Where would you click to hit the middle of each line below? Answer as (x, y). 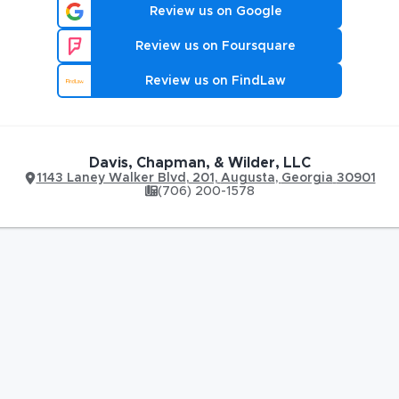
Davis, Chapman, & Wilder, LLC (199, 163)
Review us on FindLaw (216, 81)
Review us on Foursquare (216, 46)
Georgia (307, 178)
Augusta (248, 178)
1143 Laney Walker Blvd (111, 178)
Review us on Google (216, 11)
